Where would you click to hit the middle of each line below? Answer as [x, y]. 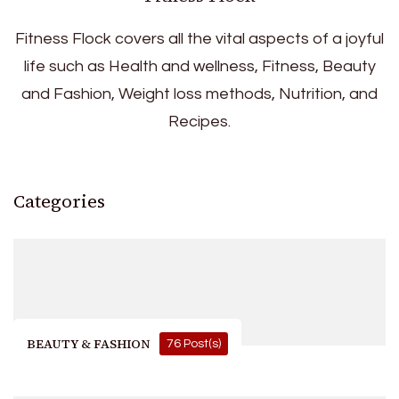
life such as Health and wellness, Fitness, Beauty [199, 66]
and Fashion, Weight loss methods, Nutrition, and [199, 94]
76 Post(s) [194, 343]
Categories [59, 201]
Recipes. [199, 121]
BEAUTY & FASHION [89, 343]
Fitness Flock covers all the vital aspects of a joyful [199, 38]
